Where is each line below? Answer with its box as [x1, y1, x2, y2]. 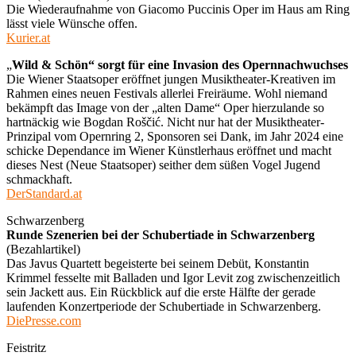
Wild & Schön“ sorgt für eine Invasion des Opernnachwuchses [12, 57, 348, 72]
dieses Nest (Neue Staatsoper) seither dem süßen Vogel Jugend [6, 157, 320, 172]
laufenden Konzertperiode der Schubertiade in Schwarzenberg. [6, 299, 321, 313]
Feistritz [6, 340, 46, 354]
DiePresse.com [6, 313, 81, 327]
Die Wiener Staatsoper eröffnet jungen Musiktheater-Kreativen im [6, 72, 335, 86]
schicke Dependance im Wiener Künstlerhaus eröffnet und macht [6, 143, 331, 157]
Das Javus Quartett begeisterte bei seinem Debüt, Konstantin [6, 256, 309, 270]
